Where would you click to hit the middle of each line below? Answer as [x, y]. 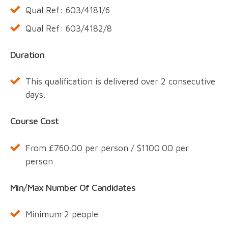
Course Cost [35, 121]
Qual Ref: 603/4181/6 [68, 10]
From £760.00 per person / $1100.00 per [107, 148]
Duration [27, 55]
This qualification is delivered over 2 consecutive [120, 82]
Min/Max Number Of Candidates [73, 187]
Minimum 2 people [62, 214]
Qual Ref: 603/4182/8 [69, 29]
